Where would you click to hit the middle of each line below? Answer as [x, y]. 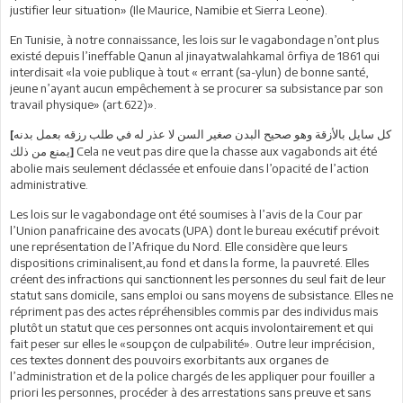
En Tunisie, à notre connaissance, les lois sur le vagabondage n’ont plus [194, 39]
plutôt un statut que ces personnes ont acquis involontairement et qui [192, 327]
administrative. [49, 184]
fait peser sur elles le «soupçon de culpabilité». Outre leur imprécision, [193, 343]
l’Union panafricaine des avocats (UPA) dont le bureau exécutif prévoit [194, 230]
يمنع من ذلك [40, 151]
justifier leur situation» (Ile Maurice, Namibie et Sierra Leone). [169, 9]
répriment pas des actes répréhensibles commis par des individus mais [194, 311]
